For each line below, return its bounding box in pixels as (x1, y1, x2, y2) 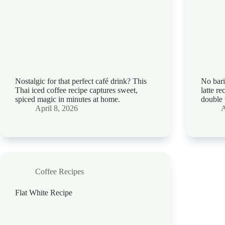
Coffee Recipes (35, 167, 84, 176)
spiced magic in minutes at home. (15, 94, 120, 103)
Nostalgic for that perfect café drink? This (15, 76, 147, 85)
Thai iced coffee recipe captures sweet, (15, 85, 138, 94)
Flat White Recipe (15, 188, 72, 197)
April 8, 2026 (35, 103, 78, 113)
